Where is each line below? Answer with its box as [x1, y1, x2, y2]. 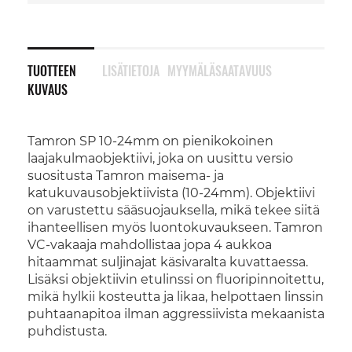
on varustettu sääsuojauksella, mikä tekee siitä [27, 203, 320, 218]
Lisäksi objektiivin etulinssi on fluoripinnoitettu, [27, 272, 324, 287]
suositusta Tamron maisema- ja [27, 168, 224, 183]
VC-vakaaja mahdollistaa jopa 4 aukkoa [27, 237, 272, 252]
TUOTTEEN [27, 61, 76, 80]
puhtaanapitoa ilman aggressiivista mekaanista [27, 306, 324, 321]
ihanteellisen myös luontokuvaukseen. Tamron [27, 220, 323, 235]
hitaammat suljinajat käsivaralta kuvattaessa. [27, 255, 308, 269]
